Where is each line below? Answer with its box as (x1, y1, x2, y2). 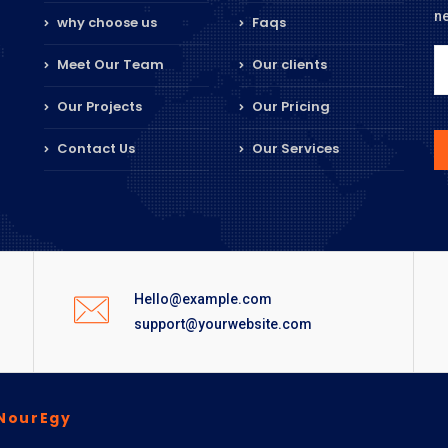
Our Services (249, 139, 339, 159)
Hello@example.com (134, 291, 273, 308)
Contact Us (54, 139, 135, 159)
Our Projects (54, 97, 142, 117)
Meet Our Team (54, 55, 164, 75)
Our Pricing (249, 97, 330, 117)
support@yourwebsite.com (134, 316, 313, 333)
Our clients (249, 55, 327, 75)
